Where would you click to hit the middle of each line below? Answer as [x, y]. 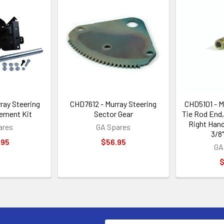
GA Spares [113, 126]
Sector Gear [113, 113]
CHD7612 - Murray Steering [113, 103]
